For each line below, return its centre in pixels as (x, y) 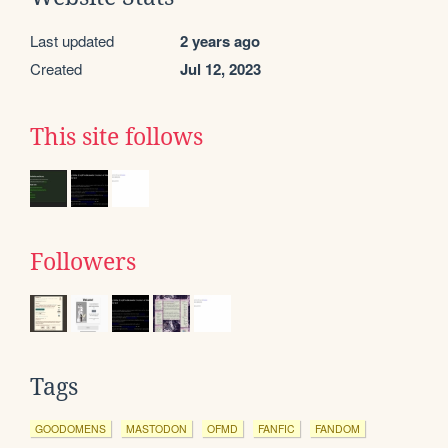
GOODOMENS (70, 429)
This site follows (116, 137)
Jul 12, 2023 (220, 69)
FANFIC (276, 429)
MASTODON (156, 429)
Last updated (72, 41)
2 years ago (220, 41)
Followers (83, 262)
